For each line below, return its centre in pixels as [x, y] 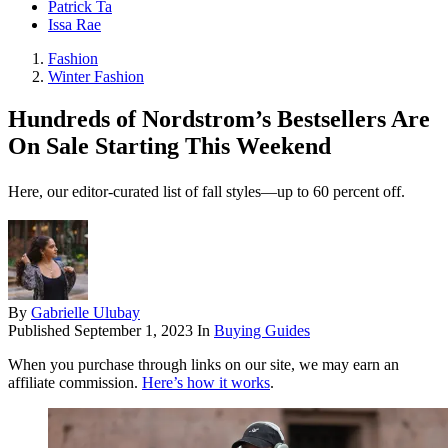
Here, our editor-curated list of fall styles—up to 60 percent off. [206, 192]
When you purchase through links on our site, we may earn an [203, 365]
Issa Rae [74, 25]
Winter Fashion [96, 77]
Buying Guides [262, 331]
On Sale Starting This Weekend [169, 146]
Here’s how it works [206, 383]
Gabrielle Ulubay [85, 313]
